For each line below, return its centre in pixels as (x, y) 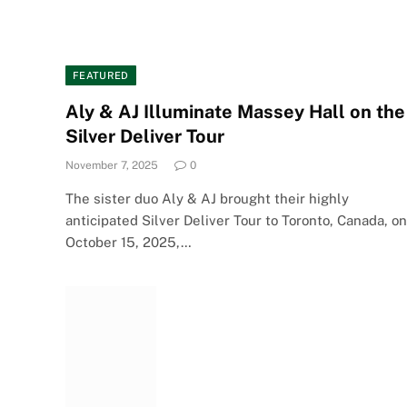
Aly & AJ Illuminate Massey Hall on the (235, 111)
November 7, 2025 (112, 165)
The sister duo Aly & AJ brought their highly (207, 198)
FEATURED (101, 75)
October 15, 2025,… (129, 242)
